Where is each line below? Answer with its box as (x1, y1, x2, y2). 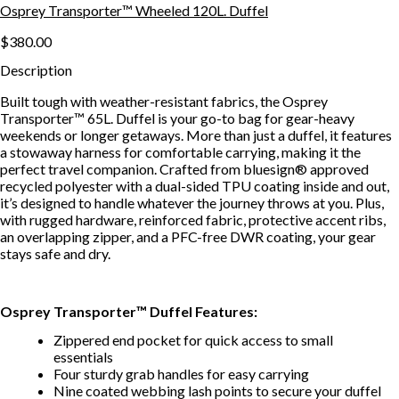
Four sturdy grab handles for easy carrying (53, 364, 309, 382)
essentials (53, 347, 113, 365)
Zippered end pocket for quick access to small (53, 330, 333, 348)
